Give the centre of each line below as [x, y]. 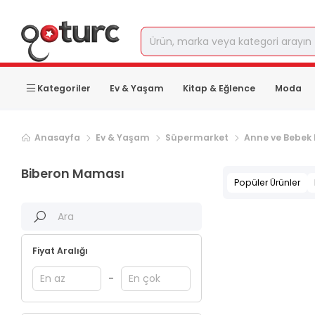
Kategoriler [64, 88]
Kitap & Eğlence [219, 88]
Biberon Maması [73, 174]
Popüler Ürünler [267, 182]
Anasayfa [57, 137]
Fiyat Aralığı [60, 251]
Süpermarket [197, 137]
